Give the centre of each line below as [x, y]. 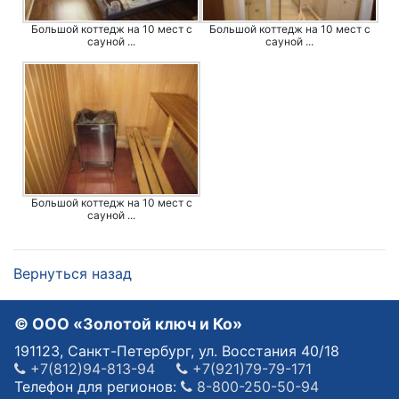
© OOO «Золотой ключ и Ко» [128, 323]
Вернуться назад [73, 273]
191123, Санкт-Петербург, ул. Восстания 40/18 [177, 350]
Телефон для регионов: [98, 386]
